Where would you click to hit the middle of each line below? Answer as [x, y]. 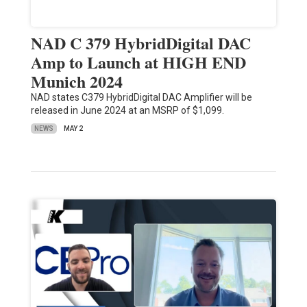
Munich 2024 [76, 82]
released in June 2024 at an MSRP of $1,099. [127, 111]
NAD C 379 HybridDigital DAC [140, 43]
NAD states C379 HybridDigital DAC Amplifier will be [141, 98]
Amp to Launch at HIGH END [138, 62]
